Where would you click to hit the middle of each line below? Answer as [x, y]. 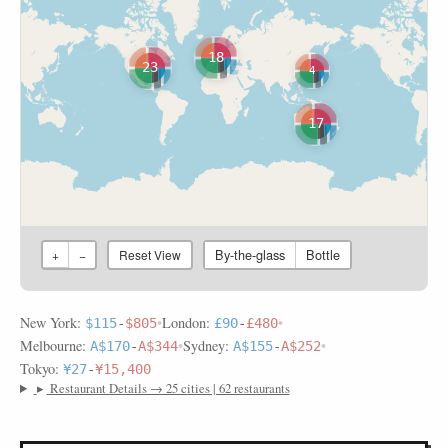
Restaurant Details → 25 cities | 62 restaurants [168, 388]
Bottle [323, 254]
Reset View [150, 254]
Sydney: [208, 345]
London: [188, 322]
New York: [52, 322]
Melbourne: [55, 345]
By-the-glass [250, 254]
